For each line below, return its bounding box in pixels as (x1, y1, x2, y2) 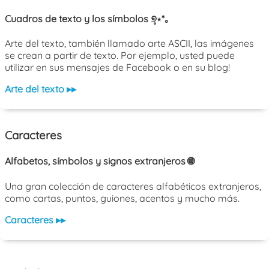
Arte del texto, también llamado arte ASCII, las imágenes (5, 37, 254, 49)
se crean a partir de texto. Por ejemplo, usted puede (5, 49, 235, 61)
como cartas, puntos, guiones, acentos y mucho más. (5, 192, 240, 205)
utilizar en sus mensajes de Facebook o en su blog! (5, 61, 230, 73)
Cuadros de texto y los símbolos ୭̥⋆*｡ (5, 12, 169, 25)
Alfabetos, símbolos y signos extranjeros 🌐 (5, 154, 194, 167)
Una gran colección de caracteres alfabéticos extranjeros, (5, 180, 261, 193)
